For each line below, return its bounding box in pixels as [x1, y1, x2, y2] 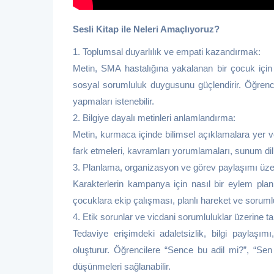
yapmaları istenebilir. [73, 96, 154, 107]
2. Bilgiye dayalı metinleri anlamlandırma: [73, 113, 235, 124]
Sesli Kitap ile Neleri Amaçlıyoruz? [73, 24, 222, 35]
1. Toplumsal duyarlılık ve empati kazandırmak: [73, 46, 261, 57]
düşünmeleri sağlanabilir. [73, 261, 171, 272]
